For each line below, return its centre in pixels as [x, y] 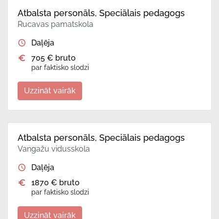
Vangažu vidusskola [54, 149]
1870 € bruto [55, 183]
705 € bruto [54, 58]
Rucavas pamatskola [55, 24]
